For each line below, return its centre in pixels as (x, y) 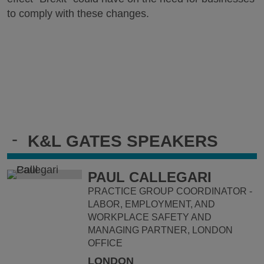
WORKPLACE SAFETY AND (150, 217)
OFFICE (105, 243)
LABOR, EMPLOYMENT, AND (152, 204)
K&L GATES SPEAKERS (123, 141)
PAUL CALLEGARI (150, 177)
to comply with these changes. (78, 14)
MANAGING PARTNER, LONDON (161, 230)
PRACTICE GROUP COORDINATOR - (170, 192)
